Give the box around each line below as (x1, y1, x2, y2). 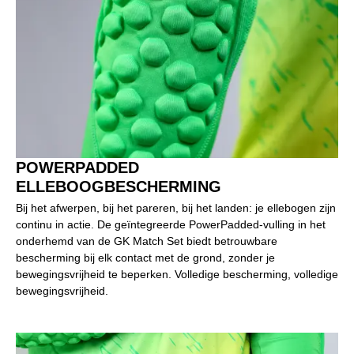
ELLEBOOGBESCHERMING (16, 178, 221, 196)
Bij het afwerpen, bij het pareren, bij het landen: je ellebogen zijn (16, 201, 336, 215)
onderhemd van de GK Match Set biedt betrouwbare (16, 235, 277, 248)
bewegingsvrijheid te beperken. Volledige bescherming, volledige (16, 268, 338, 281)
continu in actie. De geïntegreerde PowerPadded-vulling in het (16, 218, 326, 232)
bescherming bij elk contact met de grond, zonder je (16, 251, 275, 265)
